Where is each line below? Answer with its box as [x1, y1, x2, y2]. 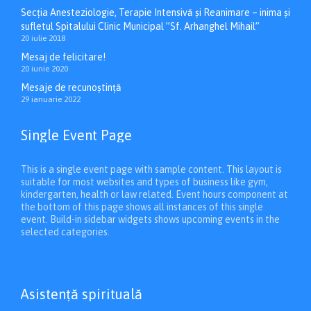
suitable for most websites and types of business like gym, [21, 176, 268, 187]
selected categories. [21, 226, 110, 237]
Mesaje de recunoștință [21, 81, 121, 93]
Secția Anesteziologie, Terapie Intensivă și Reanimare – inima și [21, 6, 290, 18]
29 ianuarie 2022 [21, 94, 81, 104]
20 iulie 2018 [21, 33, 65, 43]
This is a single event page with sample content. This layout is [21, 163, 282, 175]
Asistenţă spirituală [21, 286, 142, 303]
